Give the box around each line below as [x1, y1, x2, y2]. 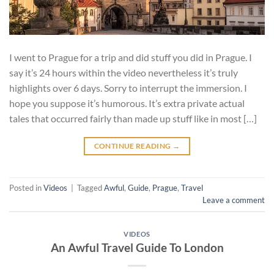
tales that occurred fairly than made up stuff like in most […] [9, 112, 257, 124]
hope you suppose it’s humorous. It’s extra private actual [9, 97, 245, 109]
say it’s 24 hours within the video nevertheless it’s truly [9, 66, 238, 78]
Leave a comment [202, 195, 265, 206]
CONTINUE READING [94, 141, 172, 150]
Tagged [77, 183, 104, 193]
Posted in [9, 183, 43, 193]
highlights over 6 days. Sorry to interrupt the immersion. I [9, 81, 247, 94]
